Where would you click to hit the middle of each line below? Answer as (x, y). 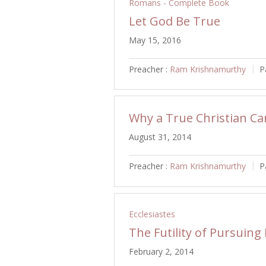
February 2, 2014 (161, 251)
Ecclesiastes (152, 214)
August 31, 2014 (160, 137)
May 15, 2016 (155, 40)
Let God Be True (175, 21)
